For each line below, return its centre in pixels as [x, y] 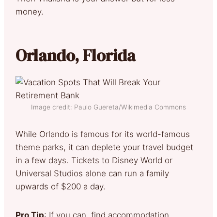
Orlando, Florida [76, 55]
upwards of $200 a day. [63, 186]
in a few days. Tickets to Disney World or [94, 160]
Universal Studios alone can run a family [92, 173]
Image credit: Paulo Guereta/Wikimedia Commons [108, 107]
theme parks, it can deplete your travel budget [104, 147]
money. [32, 11]
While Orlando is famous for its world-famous [103, 134]
